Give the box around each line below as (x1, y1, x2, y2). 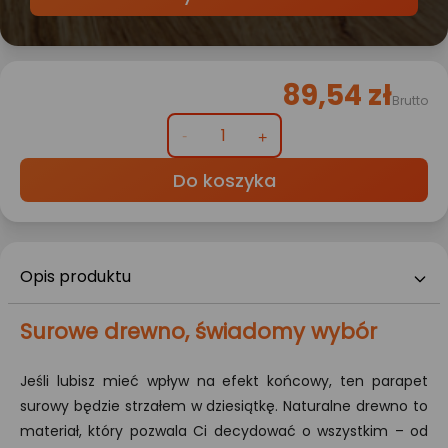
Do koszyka (172, 168, 276, 194)
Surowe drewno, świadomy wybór (20, 317, 377, 347)
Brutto (392, 92, 428, 110)
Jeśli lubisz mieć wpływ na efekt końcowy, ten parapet (20, 371, 428, 392)
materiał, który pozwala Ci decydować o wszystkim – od (20, 421, 428, 442)
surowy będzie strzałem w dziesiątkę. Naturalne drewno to (20, 396, 428, 417)
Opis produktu (20, 265, 131, 289)
